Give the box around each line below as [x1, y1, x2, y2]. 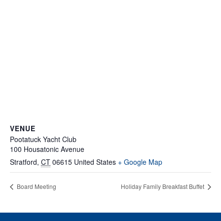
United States [74, 156, 116, 167]
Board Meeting [15, 182, 56, 191]
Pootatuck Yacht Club [10, 134, 76, 144]
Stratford [10, 156, 37, 167]
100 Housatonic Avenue [10, 144, 84, 154]
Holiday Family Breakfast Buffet [121, 182, 206, 191]
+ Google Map [118, 156, 162, 167]
